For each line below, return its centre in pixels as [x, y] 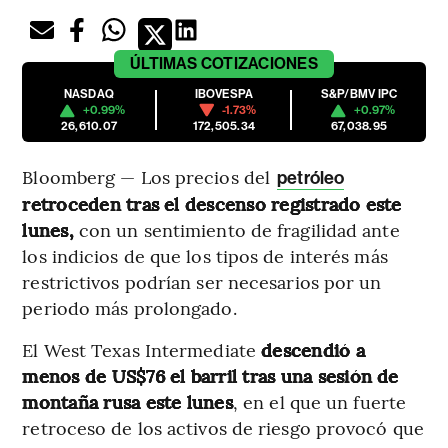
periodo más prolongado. [129, 308]
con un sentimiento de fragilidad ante [236, 230]
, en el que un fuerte [319, 402]
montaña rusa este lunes [127, 402]
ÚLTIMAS [164, 64]
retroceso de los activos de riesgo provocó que [223, 428]
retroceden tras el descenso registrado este [212, 204]
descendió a [310, 350]
